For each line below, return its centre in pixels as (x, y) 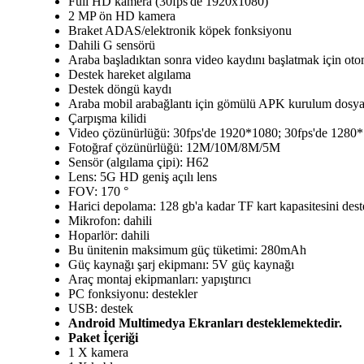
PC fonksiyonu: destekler (133, 293)
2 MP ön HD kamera (122, 15)
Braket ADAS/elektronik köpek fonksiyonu (180, 30)
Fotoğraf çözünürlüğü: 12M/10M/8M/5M (174, 147)
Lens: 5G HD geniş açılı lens (143, 176)
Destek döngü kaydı (120, 89)
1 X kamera (98, 352)
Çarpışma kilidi (107, 118)
